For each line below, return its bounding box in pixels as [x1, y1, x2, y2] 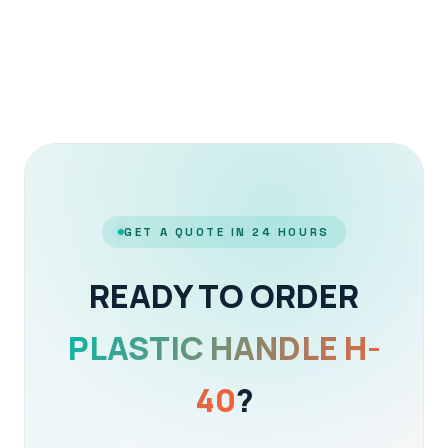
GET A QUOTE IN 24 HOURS [124, 224, 330, 239]
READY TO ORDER [89, 273, 359, 318]
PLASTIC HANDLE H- [67, 325, 381, 370]
